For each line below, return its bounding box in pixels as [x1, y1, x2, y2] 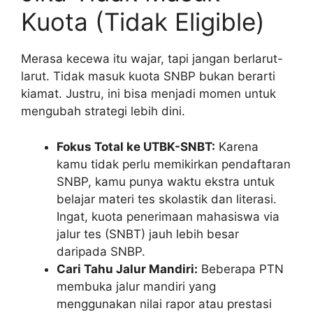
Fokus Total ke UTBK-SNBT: [57, 139, 215, 154]
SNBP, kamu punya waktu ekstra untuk [57, 174, 275, 189]
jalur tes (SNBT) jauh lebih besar [57, 226, 239, 241]
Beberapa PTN [198, 261, 284, 276]
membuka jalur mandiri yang [57, 279, 216, 293]
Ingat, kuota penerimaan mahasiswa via [57, 209, 279, 224]
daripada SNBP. [57, 244, 145, 259]
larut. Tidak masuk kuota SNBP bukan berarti [21, 69, 275, 84]
